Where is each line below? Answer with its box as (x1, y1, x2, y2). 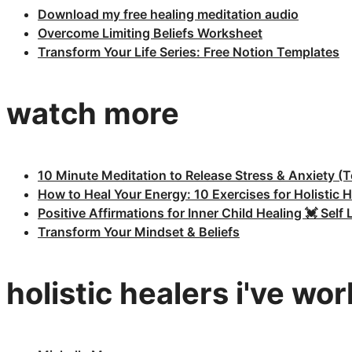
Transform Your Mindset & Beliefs (38, 223, 240, 240)
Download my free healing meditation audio (38, 5, 299, 22)
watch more (6, 94, 179, 131)
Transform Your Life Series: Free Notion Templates (38, 43, 339, 60)
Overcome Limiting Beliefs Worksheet (38, 24, 262, 41)
